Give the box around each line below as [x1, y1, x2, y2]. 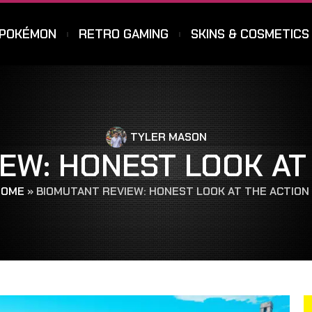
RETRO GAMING [79, 26, 169, 42]
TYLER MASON [130, 130, 207, 144]
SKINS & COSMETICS [191, 26, 310, 42]
